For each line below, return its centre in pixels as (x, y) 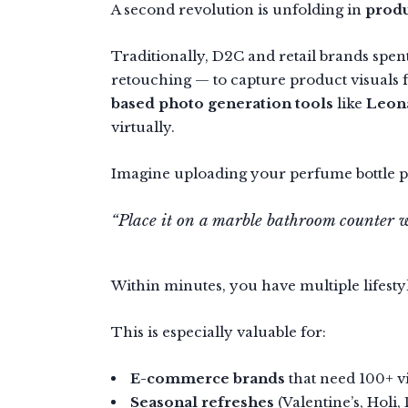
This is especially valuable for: (219, 331)
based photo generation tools (222, 103)
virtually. (143, 127)
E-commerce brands (208, 378)
